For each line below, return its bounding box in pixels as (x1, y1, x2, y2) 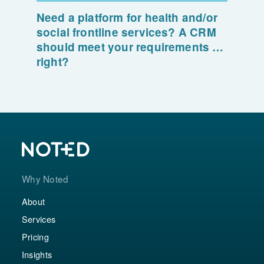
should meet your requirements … (36, 39, 224, 55)
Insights (21, 248, 52, 261)
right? (36, 54, 69, 70)
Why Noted (21, 172, 69, 186)
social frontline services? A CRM (36, 24, 216, 41)
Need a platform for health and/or (36, 9, 218, 26)
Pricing (21, 230, 49, 243)
